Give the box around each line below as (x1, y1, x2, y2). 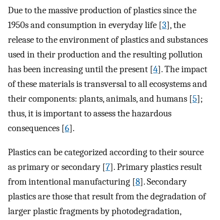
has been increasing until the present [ (8, 63, 153, 75)
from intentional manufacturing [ (8, 176, 136, 187)
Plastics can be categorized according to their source (8, 146, 204, 158)
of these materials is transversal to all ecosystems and (8, 78, 207, 89)
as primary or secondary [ (8, 161, 106, 172)
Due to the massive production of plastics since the (8, 4, 196, 16)
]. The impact (158, 63, 207, 75)
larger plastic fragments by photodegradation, (8, 205, 181, 217)
